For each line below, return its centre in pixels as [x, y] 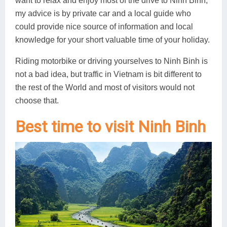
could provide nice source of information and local [104, 27]
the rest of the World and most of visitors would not [105, 88]
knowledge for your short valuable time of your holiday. [112, 40]
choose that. [37, 101]
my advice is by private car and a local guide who [103, 14]
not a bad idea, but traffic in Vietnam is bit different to [108, 74]
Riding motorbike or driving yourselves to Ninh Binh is [111, 61]
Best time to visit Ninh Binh [110, 127]
